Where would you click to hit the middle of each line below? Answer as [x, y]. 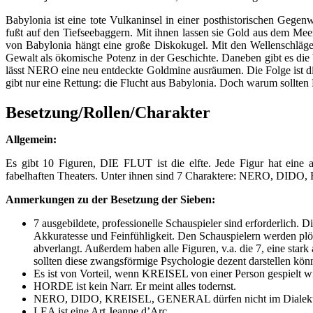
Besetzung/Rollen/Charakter [108, 112]
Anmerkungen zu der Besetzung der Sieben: [110, 199]
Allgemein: [31, 139]
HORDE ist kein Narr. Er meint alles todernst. [135, 286]
